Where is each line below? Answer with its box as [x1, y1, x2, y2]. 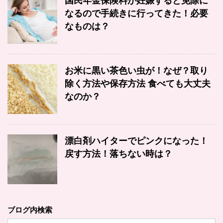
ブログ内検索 [7, 206, 52, 215]
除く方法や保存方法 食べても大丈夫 [65, 79, 211, 89]
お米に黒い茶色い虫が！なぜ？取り [65, 66, 208, 76]
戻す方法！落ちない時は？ [65, 149, 172, 159]
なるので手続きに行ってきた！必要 [65, 8, 208, 19]
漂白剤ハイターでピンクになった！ [65, 136, 208, 146]
